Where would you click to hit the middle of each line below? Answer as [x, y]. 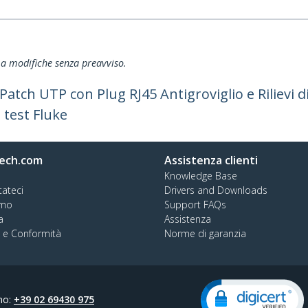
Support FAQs [195, 205]
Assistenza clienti [211, 160]
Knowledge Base [201, 176]
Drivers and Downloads [216, 190]
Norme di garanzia [205, 233]
